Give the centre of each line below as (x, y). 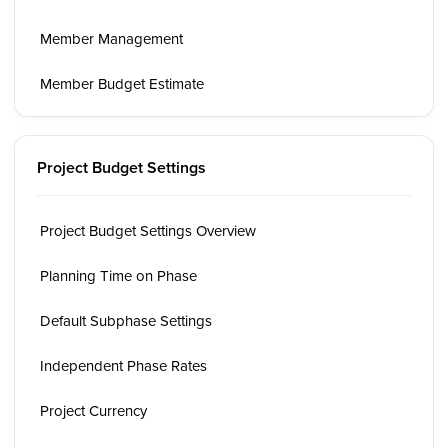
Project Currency (93, 410)
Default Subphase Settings (126, 320)
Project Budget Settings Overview (148, 230)
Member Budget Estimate (122, 83)
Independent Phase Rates (123, 365)
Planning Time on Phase (118, 275)
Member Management (111, 38)
